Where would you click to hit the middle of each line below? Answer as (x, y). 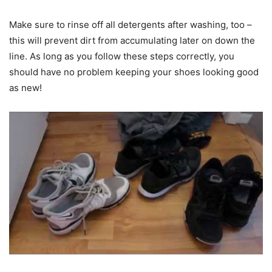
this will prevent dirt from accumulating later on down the (132, 40)
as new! (25, 87)
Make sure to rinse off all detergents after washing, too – (131, 24)
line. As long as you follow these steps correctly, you (122, 56)
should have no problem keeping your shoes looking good (134, 72)
